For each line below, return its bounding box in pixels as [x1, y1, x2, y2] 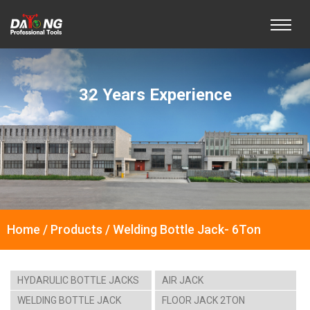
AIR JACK [162, 275, 203, 286]
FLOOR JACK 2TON [162, 295, 245, 307]
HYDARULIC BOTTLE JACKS [17, 275, 139, 286]
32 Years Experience [78, 84, 232, 104]
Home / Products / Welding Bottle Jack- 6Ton [7, 222, 261, 237]
